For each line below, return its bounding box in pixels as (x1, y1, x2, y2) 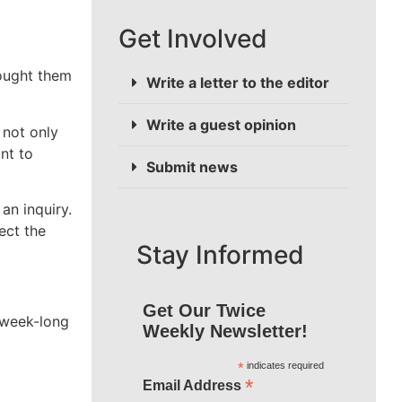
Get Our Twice (142, 301, 266, 321)
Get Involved (118, 23, 267, 55)
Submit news (146, 158, 238, 177)
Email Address (142, 378, 245, 394)
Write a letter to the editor (146, 74, 329, 92)
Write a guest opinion (146, 116, 296, 135)
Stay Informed (136, 240, 304, 271)
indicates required (243, 360, 324, 371)
